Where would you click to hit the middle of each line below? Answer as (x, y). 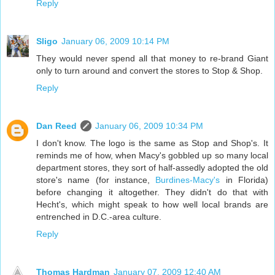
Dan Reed (56, 126)
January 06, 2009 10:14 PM (115, 41)
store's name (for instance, (96, 180)
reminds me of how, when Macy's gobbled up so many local (152, 156)
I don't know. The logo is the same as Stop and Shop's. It (152, 143)
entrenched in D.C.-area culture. (99, 217)
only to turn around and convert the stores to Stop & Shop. (149, 71)
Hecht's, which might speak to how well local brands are (152, 205)
